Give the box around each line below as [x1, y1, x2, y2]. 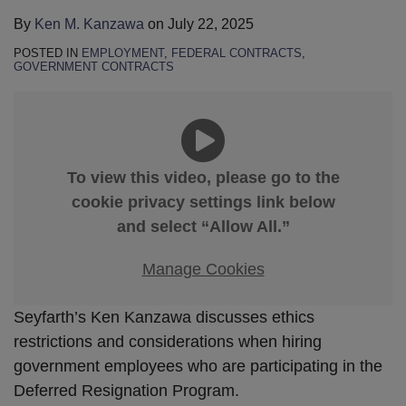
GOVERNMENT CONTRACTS [14, 60, 174, 74]
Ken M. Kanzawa [34, 16, 144, 33]
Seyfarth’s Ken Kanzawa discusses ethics [14, 307, 314, 326]
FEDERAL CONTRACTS [171, 46, 302, 61]
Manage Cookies [141, 260, 265, 279]
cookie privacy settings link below [71, 193, 335, 212]
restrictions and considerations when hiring [14, 332, 322, 351]
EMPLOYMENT [82, 46, 164, 61]
